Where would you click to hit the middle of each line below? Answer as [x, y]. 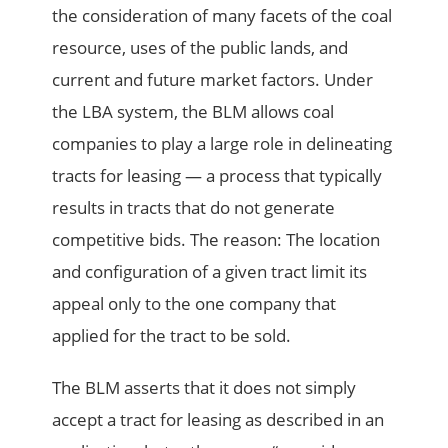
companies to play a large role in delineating [222, 144]
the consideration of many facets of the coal [222, 16]
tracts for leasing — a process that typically [217, 176]
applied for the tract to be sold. [172, 336]
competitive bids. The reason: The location [216, 240]
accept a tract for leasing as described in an [218, 420]
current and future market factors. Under [213, 80]
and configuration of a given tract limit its [210, 272]
